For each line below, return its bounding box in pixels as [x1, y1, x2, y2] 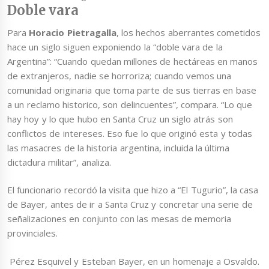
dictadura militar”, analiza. [7, 156, 111, 168]
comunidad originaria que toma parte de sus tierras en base [7, 83, 256, 96]
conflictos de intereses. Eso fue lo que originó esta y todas [7, 127, 252, 139]
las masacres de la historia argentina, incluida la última [7, 141, 230, 154]
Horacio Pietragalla [29, 26, 116, 38]
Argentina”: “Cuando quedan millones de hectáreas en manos [7, 55, 258, 67]
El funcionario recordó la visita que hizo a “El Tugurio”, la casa [7, 184, 259, 196]
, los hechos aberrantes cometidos [116, 26, 261, 38]
